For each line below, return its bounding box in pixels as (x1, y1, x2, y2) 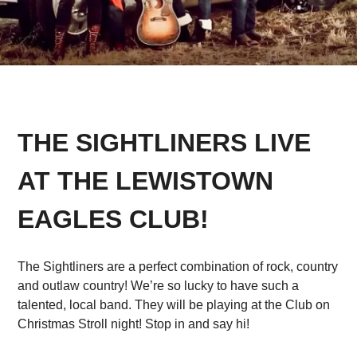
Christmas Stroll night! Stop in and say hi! (18, 317, 249, 331)
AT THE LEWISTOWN (18, 167, 273, 196)
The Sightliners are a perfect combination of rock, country (18, 260, 338, 274)
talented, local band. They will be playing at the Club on (18, 298, 330, 312)
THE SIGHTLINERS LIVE (18, 128, 311, 158)
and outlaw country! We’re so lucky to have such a (18, 279, 299, 293)
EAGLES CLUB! (18, 205, 209, 234)
